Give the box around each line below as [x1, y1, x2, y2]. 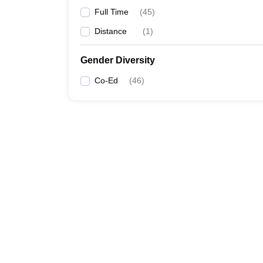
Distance [95, 26, 127, 36]
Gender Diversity [80, 55, 155, 65]
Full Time [95, 7, 129, 16]
